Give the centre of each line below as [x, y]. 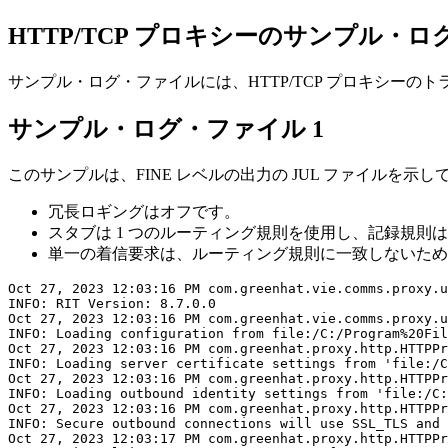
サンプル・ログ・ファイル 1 [166, 128]
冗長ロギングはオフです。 [144, 211]
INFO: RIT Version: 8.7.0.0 [112, 303]
